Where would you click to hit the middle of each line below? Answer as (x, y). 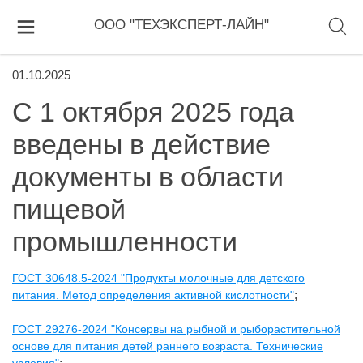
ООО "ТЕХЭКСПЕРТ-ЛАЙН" (181, 25)
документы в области (148, 177)
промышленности (125, 241)
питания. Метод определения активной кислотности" (153, 295)
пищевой (69, 209)
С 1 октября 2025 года (153, 112)
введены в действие (141, 144)
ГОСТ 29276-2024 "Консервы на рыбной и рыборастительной (176, 329)
